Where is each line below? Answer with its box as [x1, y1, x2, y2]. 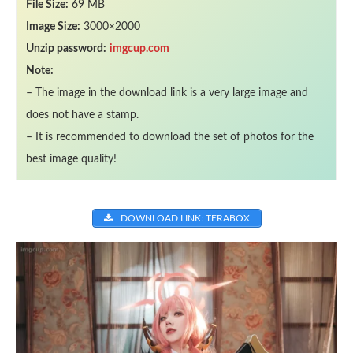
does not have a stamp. [26, 110, 139, 121]
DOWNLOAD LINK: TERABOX [117, 214, 250, 223]
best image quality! [26, 154, 117, 165]
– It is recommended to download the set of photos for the [26, 132, 314, 143]
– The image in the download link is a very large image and [26, 87, 308, 98]
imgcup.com [110, 43, 169, 54]
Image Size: [26, 21, 80, 32]
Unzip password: [26, 43, 106, 54]
